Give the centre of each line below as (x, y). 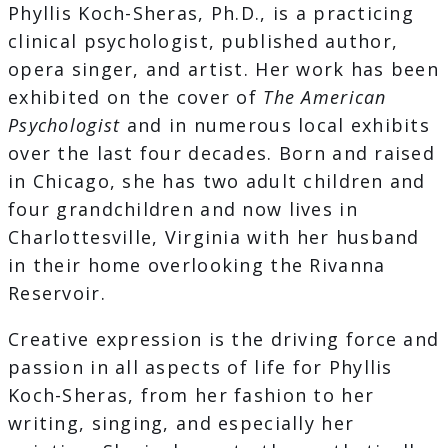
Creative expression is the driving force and (224, 339)
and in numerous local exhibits (275, 125)
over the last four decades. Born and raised (222, 153)
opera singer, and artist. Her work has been (224, 69)
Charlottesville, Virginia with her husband (214, 237)
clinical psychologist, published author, (203, 41)
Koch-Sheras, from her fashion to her (191, 395)
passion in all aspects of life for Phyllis (200, 367)
